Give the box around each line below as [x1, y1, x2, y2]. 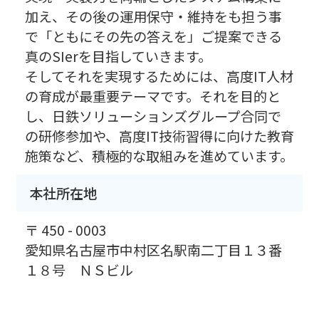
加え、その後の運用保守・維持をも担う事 [24, 6, 282, 27]
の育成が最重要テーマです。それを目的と [24, 86, 281, 107]
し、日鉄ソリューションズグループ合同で [24, 106, 281, 127]
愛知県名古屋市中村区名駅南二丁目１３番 [24, 240, 282, 261]
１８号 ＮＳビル [24, 260, 133, 281]
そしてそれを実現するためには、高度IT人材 [24, 66, 293, 87]
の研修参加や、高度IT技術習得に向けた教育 [24, 126, 294, 147]
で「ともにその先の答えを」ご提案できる [24, 26, 282, 47]
